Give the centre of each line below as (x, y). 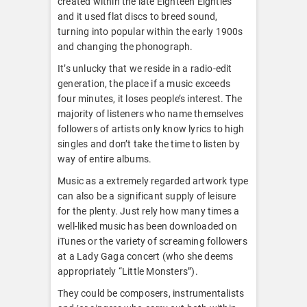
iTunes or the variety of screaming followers (152, 241)
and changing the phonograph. (125, 46)
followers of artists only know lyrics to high (151, 128)
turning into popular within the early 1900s (150, 31)
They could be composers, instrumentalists (151, 293)
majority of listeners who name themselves (151, 113)
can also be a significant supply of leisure (147, 196)
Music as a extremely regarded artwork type (153, 181)
